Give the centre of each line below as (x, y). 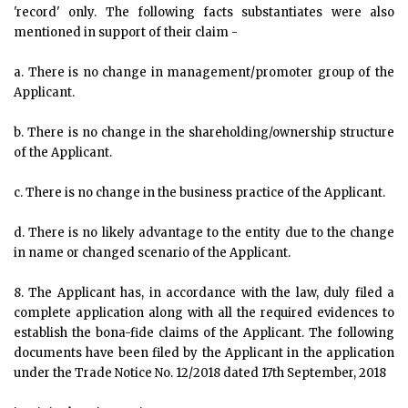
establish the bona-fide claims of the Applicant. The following (204, 333)
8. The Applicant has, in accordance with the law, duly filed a (204, 293)
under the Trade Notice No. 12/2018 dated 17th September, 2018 (200, 373)
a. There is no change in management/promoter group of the (204, 72)
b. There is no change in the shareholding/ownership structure (204, 133)
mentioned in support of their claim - (126, 32)
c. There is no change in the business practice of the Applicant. (199, 193)
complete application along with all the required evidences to (204, 313)
